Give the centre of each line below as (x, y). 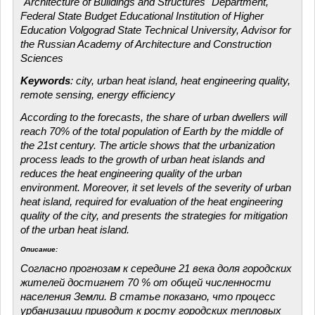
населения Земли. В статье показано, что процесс (148, 296)
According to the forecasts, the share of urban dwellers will (154, 117)
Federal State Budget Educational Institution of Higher (142, 16)
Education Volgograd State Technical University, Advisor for (156, 30)
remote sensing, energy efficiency (98, 95)
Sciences (42, 58)
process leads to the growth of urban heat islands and (142, 159)
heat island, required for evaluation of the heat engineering (152, 201)
